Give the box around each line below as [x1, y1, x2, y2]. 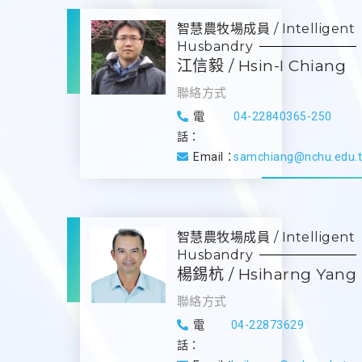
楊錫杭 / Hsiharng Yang [176, 264, 357, 284]
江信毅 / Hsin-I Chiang [176, 56, 347, 75]
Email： [193, 149, 236, 163]
